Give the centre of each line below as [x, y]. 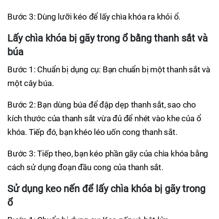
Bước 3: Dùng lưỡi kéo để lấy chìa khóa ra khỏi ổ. [94, 17]
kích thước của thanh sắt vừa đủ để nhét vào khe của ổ [104, 118]
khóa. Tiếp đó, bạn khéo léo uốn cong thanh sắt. [92, 132]
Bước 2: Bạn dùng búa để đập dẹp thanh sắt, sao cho [102, 105]
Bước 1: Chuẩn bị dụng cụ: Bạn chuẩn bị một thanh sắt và [109, 69]
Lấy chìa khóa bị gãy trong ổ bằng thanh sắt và [108, 38]
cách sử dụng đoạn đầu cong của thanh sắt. [85, 167]
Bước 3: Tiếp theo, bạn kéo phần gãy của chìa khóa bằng [108, 153]
